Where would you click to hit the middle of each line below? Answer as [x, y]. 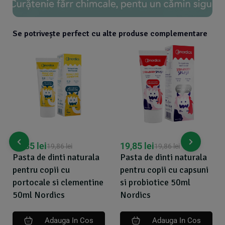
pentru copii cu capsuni [164, 170]
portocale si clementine [58, 183]
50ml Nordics [39, 195]
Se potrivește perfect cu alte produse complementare [110, 33]
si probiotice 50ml [155, 183]
